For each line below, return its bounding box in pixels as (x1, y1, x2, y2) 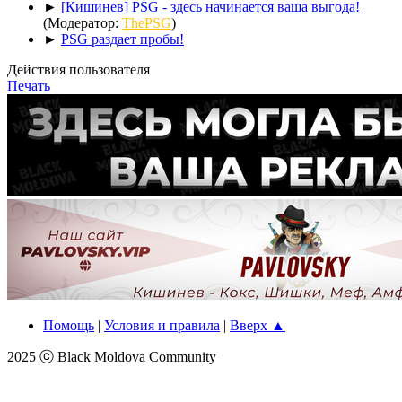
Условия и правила (104, 317, 220, 333)
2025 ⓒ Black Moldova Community (7, 348, 216, 364)
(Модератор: (43, 14, 122, 31)
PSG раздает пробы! (61, 31, 184, 47)
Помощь (43, 317, 94, 333)
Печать (7, 77, 50, 93)
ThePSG (122, 14, 171, 31)
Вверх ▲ (230, 317, 285, 333)
